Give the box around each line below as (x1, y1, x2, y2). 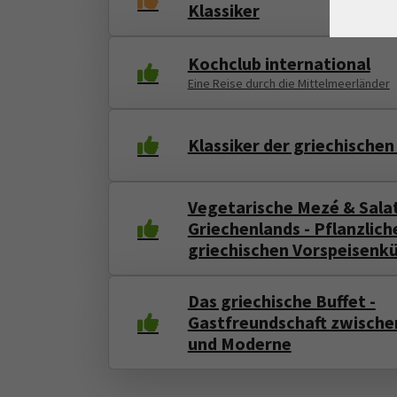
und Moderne (187, 332, 292, 355)
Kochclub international (187, 51, 370, 74)
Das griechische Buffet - (187, 290, 376, 313)
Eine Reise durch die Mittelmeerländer (187, 74, 390, 91)
